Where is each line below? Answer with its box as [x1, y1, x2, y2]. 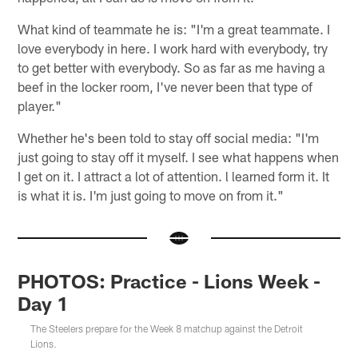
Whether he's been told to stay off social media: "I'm [18, 129, 320, 145]
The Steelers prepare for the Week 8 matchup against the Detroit [30, 322, 304, 334]
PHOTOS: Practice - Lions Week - [18, 268, 321, 292]
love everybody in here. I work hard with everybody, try [18, 39, 328, 56]
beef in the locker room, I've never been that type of [18, 78, 313, 94]
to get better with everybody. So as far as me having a [18, 58, 326, 75]
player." [18, 97, 62, 113]
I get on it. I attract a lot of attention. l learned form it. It [18, 167, 330, 184]
